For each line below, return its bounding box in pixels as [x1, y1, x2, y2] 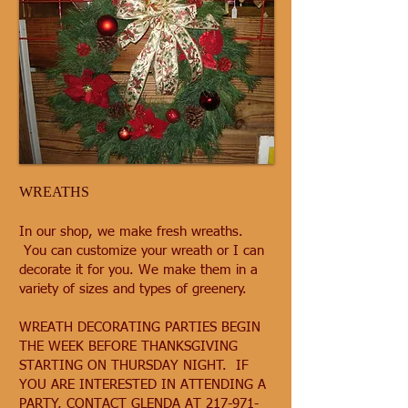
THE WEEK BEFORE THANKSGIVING [19, 340, 238, 353]
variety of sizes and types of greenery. [19, 282, 251, 296]
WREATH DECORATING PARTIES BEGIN [19, 321, 260, 334]
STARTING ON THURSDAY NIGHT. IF [19, 359, 249, 372]
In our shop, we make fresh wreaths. [19, 225, 243, 239]
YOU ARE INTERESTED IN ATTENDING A [19, 378, 266, 392]
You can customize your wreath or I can [19, 244, 264, 258]
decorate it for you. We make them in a [19, 263, 258, 277]
